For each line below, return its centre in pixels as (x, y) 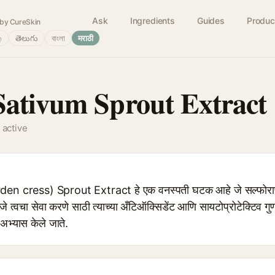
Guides (211, 21)
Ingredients (152, 21)
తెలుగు (27, 38)
